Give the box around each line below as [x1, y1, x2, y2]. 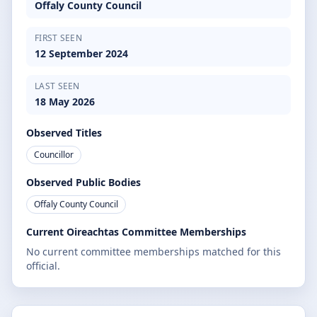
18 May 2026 [35, 95, 95, 108]
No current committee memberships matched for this [26, 245, 281, 258]
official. [26, 259, 60, 272]
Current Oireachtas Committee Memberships [26, 225, 246, 238]
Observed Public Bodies [26, 175, 141, 189]
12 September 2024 [35, 47, 128, 60]
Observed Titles [26, 126, 102, 139]
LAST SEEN [35, 80, 80, 92]
